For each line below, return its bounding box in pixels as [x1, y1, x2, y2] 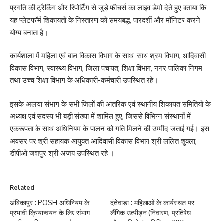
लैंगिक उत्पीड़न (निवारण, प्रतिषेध [110, 208, 191, 217]
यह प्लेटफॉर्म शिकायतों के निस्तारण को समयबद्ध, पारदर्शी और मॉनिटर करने [10, 15, 200, 25]
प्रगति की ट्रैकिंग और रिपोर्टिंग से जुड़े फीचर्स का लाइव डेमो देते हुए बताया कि [10, 2, 206, 12]
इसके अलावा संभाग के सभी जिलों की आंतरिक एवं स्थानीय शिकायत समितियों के [10, 99, 211, 109]
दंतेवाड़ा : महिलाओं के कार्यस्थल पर [110, 198, 194, 207]
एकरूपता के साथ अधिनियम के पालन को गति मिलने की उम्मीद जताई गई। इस [10, 123, 209, 133]
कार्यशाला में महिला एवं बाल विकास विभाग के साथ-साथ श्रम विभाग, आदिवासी [10, 51, 206, 60]
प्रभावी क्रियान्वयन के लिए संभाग [10, 208, 90, 217]
